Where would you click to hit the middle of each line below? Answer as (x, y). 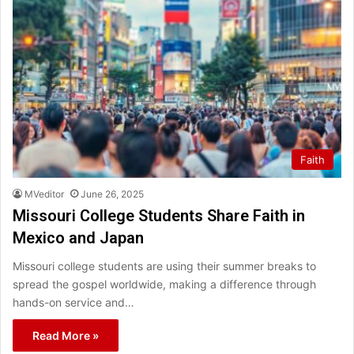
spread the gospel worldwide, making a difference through (164, 284)
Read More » (66, 336)
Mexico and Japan (78, 238)
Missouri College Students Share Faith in (159, 216)
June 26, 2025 (112, 194)
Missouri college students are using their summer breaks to (164, 266)
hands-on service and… (73, 303)
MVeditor (44, 194)
